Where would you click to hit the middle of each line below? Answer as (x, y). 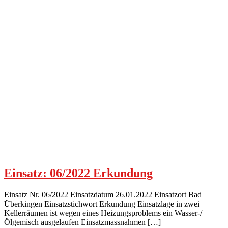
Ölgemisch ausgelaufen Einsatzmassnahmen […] (82, 222)
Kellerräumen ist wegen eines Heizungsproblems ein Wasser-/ (103, 213)
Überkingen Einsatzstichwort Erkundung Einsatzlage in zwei (102, 204)
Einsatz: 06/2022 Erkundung (78, 173)
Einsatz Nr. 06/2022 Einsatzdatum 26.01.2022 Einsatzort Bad (103, 194)
